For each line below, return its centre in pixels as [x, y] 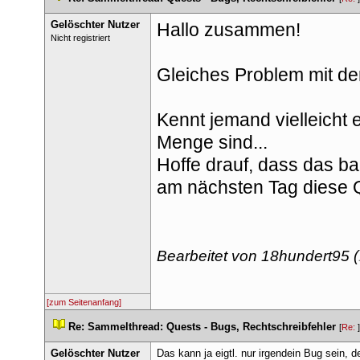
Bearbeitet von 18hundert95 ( [257, 256]
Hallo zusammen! [228, 30]
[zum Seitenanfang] [84, 302]
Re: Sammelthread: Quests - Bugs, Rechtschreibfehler [202, 327]
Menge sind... [212, 142]
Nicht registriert [80, 38]
